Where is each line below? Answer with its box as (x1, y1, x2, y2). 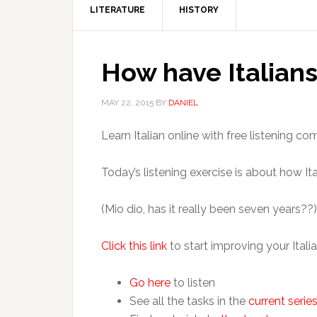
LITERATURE (90, 5, 145, 15)
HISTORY (179, 5, 219, 15)
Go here (129, 276, 171, 289)
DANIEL (168, 98, 198, 108)
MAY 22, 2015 (101, 98, 154, 108)
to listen (171, 276, 215, 289)
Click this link (101, 239, 167, 253)
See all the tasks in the (129, 294, 248, 308)
